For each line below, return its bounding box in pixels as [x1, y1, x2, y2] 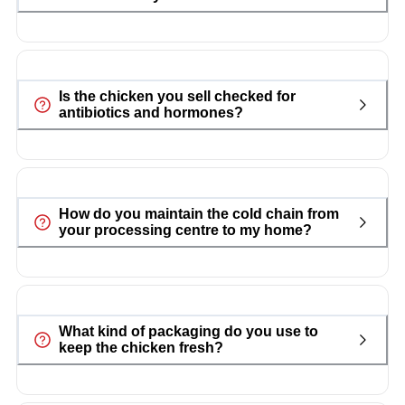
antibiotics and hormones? [58, 105, 243, 121]
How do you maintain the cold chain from [58, 206, 339, 222]
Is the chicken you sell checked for [58, 89, 296, 105]
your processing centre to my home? [58, 222, 312, 239]
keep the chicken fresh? [58, 339, 223, 355]
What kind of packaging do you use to [58, 323, 318, 339]
